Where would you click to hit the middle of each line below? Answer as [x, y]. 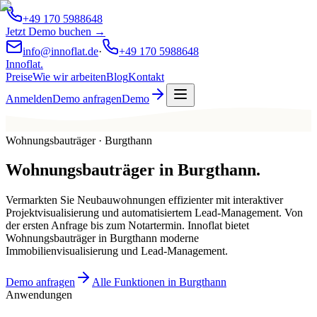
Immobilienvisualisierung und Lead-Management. [117, 251]
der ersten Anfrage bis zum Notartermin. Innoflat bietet [127, 226]
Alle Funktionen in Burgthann [159, 282]
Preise [19, 77]
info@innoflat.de [60, 51]
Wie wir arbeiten [69, 77]
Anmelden [29, 99]
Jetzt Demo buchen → [56, 31]
